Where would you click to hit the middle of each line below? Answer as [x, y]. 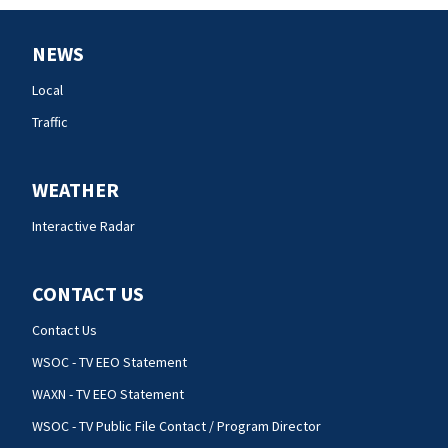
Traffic [50, 122]
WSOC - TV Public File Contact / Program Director [176, 426]
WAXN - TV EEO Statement [108, 394]
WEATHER [75, 190]
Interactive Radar [83, 226]
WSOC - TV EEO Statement [109, 362]
